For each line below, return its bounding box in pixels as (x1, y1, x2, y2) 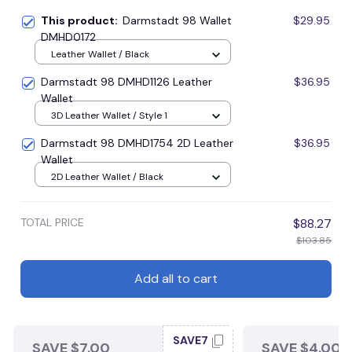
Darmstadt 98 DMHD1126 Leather (41, 74, 212, 89)
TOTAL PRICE (20, 214, 84, 229)
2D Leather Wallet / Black (51, 170, 163, 184)
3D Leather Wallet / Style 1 (51, 109, 167, 123)
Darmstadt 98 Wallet (123, 13, 232, 27)
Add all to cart (134, 270, 218, 288)
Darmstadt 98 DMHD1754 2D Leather (41, 135, 233, 150)
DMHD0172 (41, 29, 96, 44)
